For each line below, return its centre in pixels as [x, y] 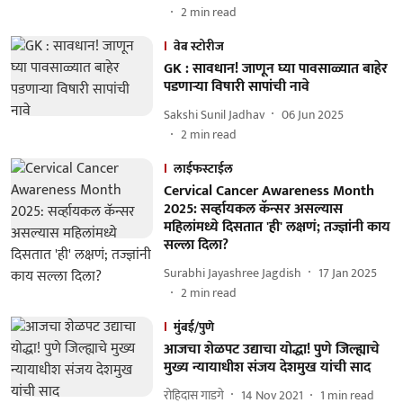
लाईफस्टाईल [203, 169]
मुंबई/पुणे [193, 327]
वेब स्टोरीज [198, 46]
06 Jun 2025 [312, 114]
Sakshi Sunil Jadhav [214, 114]
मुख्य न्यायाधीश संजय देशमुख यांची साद [267, 367]
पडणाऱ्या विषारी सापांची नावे [236, 87]
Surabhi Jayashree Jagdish [232, 273]
